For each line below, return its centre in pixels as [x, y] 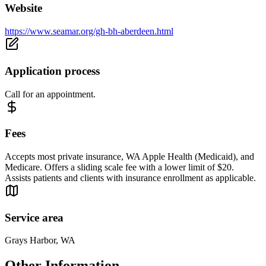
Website [23, 8]
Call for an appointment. [50, 94]
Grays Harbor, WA [40, 240]
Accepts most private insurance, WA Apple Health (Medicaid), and [129, 157]
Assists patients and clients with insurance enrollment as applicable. [130, 178]
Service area [34, 217]
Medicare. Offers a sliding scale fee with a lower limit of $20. [119, 167]
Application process [52, 71]
